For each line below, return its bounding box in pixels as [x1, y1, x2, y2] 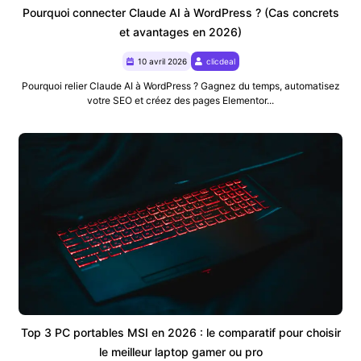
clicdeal [205, 56, 235, 67]
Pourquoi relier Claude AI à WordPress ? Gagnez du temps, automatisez [21, 80, 340, 93]
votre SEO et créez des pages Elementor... [87, 94, 274, 107]
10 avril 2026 [137, 56, 187, 67]
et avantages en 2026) [119, 25, 242, 39]
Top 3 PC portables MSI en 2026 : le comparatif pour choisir [20, 326, 341, 340]
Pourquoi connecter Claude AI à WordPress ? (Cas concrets [22, 6, 339, 20]
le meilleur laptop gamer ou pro [98, 345, 263, 359]
